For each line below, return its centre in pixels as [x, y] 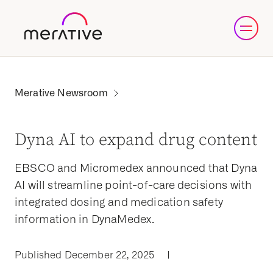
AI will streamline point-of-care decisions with [133, 185]
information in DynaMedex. [85, 219]
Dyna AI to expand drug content [136, 140]
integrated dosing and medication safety [119, 202]
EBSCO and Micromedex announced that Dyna [136, 168]
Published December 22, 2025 [85, 255]
